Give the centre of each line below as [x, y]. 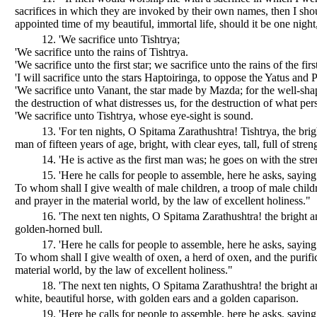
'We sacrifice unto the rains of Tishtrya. [102, 52]
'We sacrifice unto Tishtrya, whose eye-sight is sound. [134, 115]
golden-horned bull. [59, 229]
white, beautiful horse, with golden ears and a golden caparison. [157, 298]
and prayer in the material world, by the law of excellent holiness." [163, 200]
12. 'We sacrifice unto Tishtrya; [110, 39]
